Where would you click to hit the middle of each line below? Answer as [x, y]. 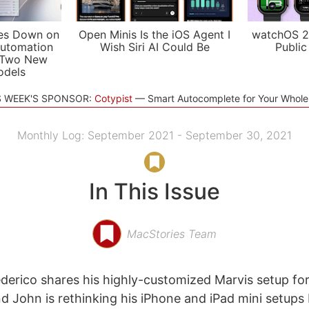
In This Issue [154, 191]
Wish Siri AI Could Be [154, 47]
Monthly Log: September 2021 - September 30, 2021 [154, 135]
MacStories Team [172, 234]
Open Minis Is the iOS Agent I [154, 34]
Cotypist [113, 98]
